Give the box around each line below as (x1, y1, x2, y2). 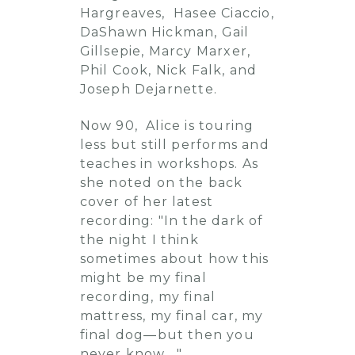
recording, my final (79, 289, 216, 304)
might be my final (79, 270, 207, 285)
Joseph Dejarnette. (79, 82, 218, 97)
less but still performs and (79, 137, 269, 152)
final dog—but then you (79, 327, 254, 342)
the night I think (79, 232, 199, 247)
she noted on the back (79, 175, 243, 190)
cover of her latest (79, 194, 214, 209)
